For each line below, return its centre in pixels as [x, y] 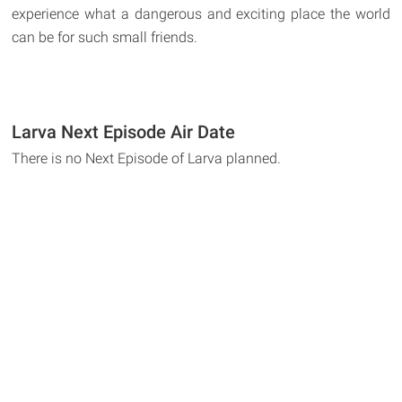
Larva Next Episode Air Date [124, 131]
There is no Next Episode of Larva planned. [147, 158]
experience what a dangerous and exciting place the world [201, 13]
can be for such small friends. [105, 37]
